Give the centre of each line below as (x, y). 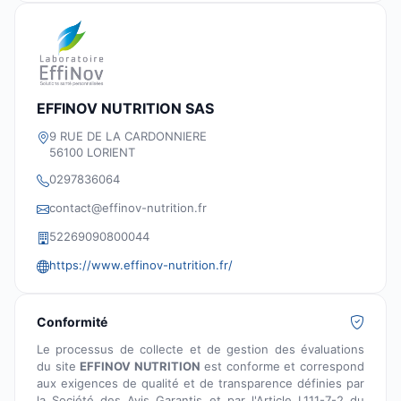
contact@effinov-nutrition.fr (128, 208)
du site (59, 367)
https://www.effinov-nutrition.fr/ (141, 265)
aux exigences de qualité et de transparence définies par (200, 384)
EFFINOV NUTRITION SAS (125, 109)
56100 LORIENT (92, 153)
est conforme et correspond (282, 367)
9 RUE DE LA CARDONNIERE (128, 137)
